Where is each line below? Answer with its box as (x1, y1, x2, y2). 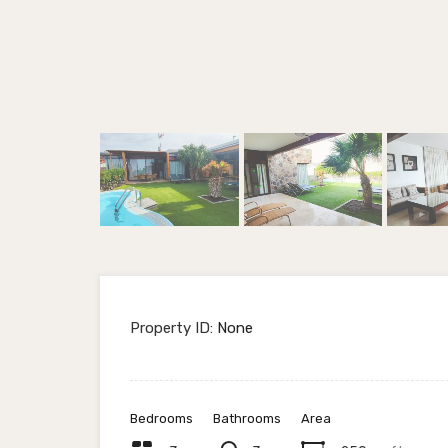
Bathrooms (213, 411, 281, 427)
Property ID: (130, 319, 213, 338)
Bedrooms (130, 411, 193, 427)
